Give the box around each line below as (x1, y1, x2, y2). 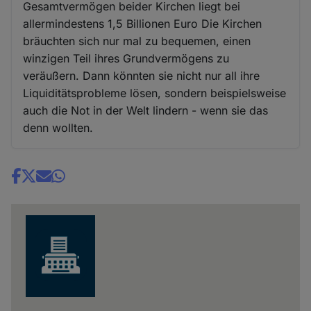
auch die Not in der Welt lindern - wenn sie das (23, 103, 269, 117)
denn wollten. (23, 120, 94, 135)
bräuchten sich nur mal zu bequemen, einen (23, 33, 251, 48)
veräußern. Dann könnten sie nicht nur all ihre (23, 68, 260, 83)
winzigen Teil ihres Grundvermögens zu (23, 51, 230, 65)
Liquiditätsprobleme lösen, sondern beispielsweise (23, 85, 287, 100)
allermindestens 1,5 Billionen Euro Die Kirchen (23, 16, 262, 31)
